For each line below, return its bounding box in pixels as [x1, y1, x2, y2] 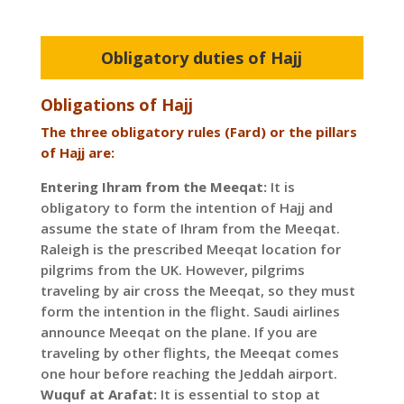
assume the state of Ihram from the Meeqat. [40, 219, 340, 238]
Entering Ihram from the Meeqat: [40, 178, 267, 197]
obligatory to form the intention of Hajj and [40, 198, 333, 217]
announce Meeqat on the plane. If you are [40, 323, 317, 342]
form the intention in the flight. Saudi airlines [40, 302, 340, 321]
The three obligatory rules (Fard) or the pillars [40, 123, 357, 142]
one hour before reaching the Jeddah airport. [40, 364, 337, 383]
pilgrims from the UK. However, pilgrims [40, 261, 305, 280]
